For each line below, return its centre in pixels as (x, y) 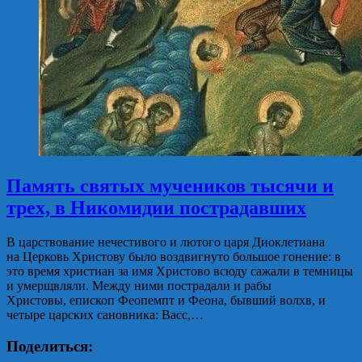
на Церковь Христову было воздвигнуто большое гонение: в (174, 256)
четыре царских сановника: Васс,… (105, 314)
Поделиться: (50, 346)
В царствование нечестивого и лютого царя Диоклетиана (166, 242)
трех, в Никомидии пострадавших (156, 207)
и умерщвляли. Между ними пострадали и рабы (139, 285)
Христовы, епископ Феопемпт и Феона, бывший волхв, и (166, 300)
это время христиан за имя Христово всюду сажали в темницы (180, 271)
